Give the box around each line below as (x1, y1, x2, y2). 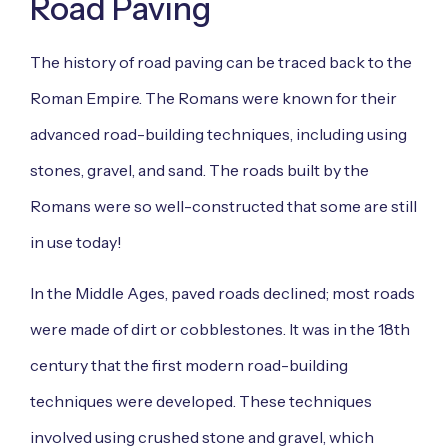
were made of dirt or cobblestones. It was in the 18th (30, 318, 410, 339)
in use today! (30, 232, 122, 253)
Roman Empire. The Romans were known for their (30, 88, 397, 109)
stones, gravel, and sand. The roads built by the (30, 160, 369, 181)
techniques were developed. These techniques (30, 390, 372, 411)
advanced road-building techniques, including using (30, 124, 407, 145)
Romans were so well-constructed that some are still (30, 196, 417, 217)
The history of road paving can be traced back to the (30, 52, 412, 73)
